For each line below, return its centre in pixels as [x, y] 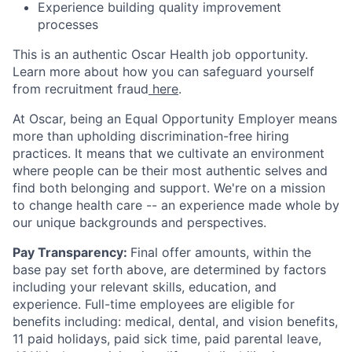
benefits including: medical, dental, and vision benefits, [175, 321]
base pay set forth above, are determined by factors [169, 269]
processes [68, 24]
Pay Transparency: [71, 252]
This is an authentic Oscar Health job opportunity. [160, 54]
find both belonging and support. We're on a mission [169, 188]
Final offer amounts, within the [221, 252]
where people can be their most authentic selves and [170, 170]
